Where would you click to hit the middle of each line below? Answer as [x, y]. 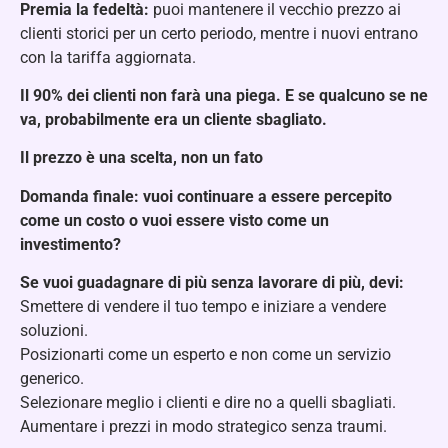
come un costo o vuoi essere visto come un [174, 220]
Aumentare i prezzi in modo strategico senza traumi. [203, 427]
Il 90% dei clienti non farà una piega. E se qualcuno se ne [224, 96]
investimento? [70, 244]
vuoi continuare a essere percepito [267, 196]
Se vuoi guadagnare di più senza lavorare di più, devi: [212, 283]
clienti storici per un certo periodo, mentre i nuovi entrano [219, 33]
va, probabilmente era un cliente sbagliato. [173, 120]
